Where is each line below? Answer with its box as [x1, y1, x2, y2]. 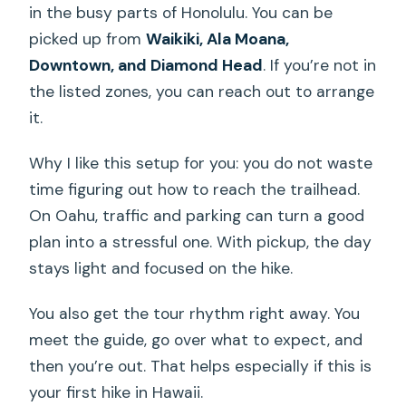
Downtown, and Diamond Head [29, 54, 264, 75]
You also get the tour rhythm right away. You [29, 303, 361, 324]
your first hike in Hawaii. [29, 382, 204, 402]
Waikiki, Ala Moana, [146, 28, 290, 49]
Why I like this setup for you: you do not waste [29, 152, 373, 173]
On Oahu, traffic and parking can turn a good [29, 205, 365, 226]
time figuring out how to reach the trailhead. [29, 179, 361, 199]
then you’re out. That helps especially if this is [29, 355, 372, 376]
